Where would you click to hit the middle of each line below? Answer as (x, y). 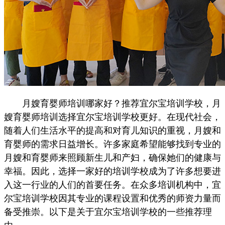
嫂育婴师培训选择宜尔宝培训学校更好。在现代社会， (113, 117)
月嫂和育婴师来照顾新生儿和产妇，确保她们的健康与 (113, 158)
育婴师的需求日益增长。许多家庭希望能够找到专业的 (113, 144)
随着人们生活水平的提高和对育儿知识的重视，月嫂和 (113, 131)
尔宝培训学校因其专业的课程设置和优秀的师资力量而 (113, 198)
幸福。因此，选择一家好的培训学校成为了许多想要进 (113, 171)
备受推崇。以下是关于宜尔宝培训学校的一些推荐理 (108, 212)
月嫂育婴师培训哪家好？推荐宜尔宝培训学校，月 (113, 103)
